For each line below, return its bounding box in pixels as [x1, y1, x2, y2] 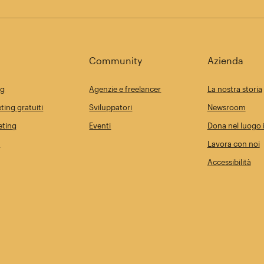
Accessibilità [207, 157, 251, 167]
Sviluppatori [89, 103, 133, 112]
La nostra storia [207, 84, 262, 94]
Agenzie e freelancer [89, 84, 161, 94]
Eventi [89, 121, 111, 130]
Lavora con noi [207, 139, 260, 148]
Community [89, 55, 143, 66]
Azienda [207, 55, 243, 66]
